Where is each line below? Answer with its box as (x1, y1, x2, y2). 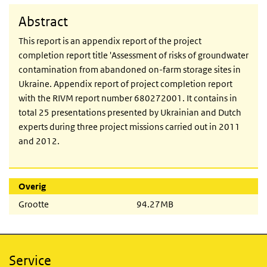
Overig (18, 181, 46, 193)
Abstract (18, 14, 68, 30)
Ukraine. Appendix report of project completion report (18, 78, 232, 90)
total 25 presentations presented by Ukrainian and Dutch (18, 107, 241, 119)
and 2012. (18, 135, 60, 147)
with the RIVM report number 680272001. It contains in (18, 92, 237, 104)
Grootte (18, 198, 49, 210)
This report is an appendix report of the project (18, 35, 201, 47)
